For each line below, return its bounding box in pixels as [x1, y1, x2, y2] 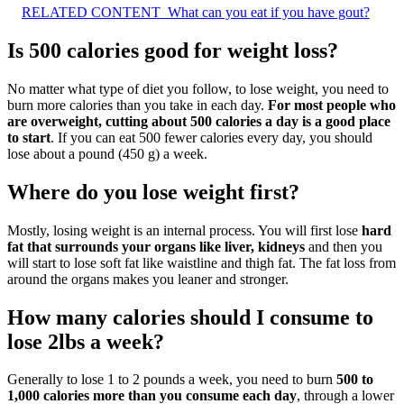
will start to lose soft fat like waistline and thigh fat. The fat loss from [7, 254, 396, 271]
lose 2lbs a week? [7, 329, 164, 353]
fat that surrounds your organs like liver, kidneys [7, 238, 305, 254]
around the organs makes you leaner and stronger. [7, 271, 289, 287]
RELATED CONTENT [22, 4, 161, 20]
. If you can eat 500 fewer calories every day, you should [50, 129, 372, 145]
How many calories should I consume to [7, 305, 373, 329]
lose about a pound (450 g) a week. [7, 145, 207, 161]
